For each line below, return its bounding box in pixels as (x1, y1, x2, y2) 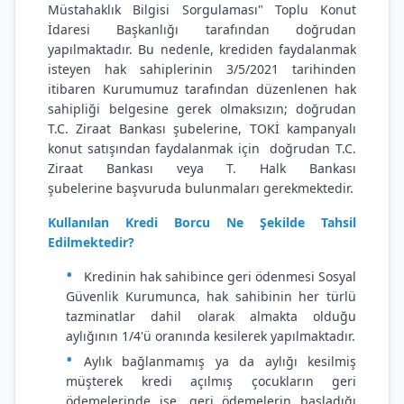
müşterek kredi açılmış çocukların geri (66, 372, 356, 390)
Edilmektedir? (48, 234, 134, 251)
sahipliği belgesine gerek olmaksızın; (48, 100, 288, 117)
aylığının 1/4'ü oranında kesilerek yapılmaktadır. (66, 327, 355, 344)
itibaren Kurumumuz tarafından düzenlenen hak (48, 80, 356, 97)
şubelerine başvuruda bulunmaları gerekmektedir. (48, 179, 353, 197)
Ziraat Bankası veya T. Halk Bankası (48, 160, 356, 177)
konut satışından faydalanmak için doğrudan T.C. (48, 140, 356, 157)
